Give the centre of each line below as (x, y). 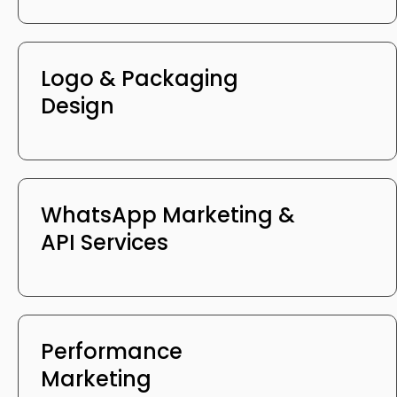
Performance (112, 351)
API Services (105, 242)
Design (78, 105)
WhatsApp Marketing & (168, 214)
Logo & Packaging (140, 78)
